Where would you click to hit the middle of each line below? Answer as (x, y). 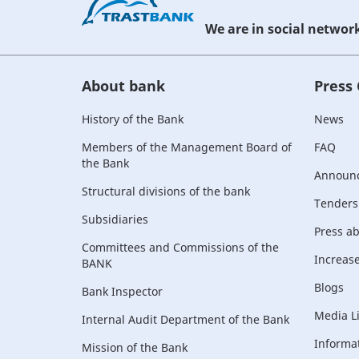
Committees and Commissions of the (180, 247)
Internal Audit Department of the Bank (186, 319)
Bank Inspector (122, 291)
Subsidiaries (115, 219)
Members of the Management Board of (187, 147)
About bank (123, 86)
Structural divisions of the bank (166, 191)
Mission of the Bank (135, 347)
